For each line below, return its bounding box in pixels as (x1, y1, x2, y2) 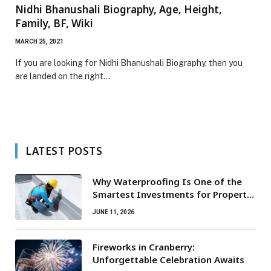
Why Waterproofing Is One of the (93, 175, 242, 188)
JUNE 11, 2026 (93, 208, 134, 215)
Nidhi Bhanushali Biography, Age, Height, (15, 2, 222, 16)
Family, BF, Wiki (15, 16, 93, 30)
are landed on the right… (15, 71, 110, 81)
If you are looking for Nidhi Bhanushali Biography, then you (15, 57, 243, 68)
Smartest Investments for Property (93, 188, 252, 200)
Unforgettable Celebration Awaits (93, 253, 244, 266)
